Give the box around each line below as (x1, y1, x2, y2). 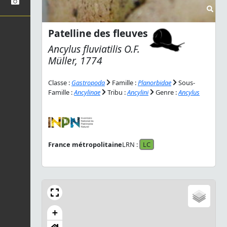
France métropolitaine (48, 140, 122, 149)
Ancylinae (74, 87, 100, 97)
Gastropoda (71, 78, 105, 87)
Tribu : (106, 87, 127, 97)
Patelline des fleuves (48, 26, 148, 40)
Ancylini (127, 87, 148, 97)
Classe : (48, 78, 71, 87)
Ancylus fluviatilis (48, 42, 122, 56)
